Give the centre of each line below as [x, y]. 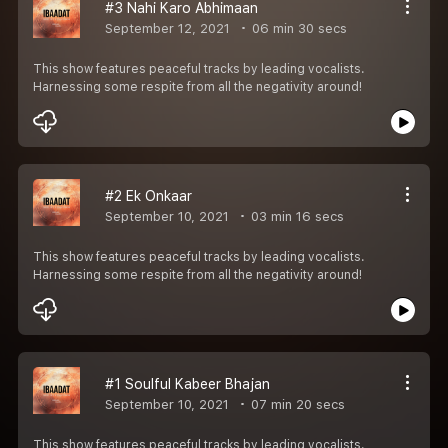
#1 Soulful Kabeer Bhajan [187, 383]
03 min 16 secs [295, 216]
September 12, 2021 [167, 28]
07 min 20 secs [296, 404]
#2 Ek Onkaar [148, 195]
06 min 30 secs [297, 28]
